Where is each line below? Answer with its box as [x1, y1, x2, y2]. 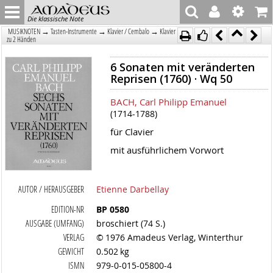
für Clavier [110, 126, 154, 138]
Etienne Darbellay [96, 183, 169, 195]
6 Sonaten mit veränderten [110, 60, 255, 74]
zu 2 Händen [7, 35, 37, 44]
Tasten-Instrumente [51, 27, 97, 36]
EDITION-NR [51, 203, 85, 215]
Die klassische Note [27, 13, 83, 23]
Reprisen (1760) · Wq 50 [110, 71, 232, 86]
